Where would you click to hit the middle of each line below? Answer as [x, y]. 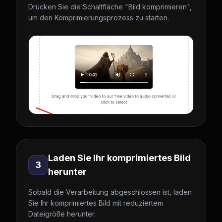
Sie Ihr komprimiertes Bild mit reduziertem [96, 203]
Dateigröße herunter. [62, 214]
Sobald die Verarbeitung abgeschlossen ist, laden [110, 192]
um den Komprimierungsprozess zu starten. [99, 18]
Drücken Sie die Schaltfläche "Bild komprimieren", [110, 7]
